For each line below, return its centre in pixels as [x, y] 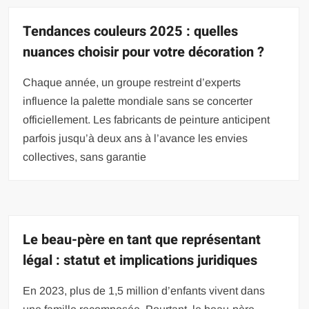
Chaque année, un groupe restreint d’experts [132, 82]
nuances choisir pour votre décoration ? [144, 52]
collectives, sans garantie [85, 157]
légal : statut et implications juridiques [140, 260]
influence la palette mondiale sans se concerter [138, 101]
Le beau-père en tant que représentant [142, 240]
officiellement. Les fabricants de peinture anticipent [147, 120]
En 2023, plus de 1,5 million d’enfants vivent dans [144, 291]
